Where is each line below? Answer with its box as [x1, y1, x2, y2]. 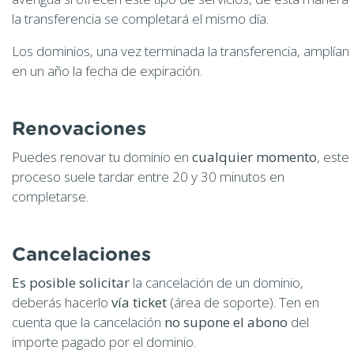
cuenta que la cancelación [12, 312, 164, 331]
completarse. [12, 186, 88, 205]
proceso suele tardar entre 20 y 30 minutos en [12, 167, 284, 186]
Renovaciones [12, 119, 146, 139]
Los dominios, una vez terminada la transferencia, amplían [12, 41, 349, 60]
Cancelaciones [12, 245, 151, 265]
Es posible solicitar [12, 273, 130, 292]
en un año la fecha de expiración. [12, 61, 202, 80]
